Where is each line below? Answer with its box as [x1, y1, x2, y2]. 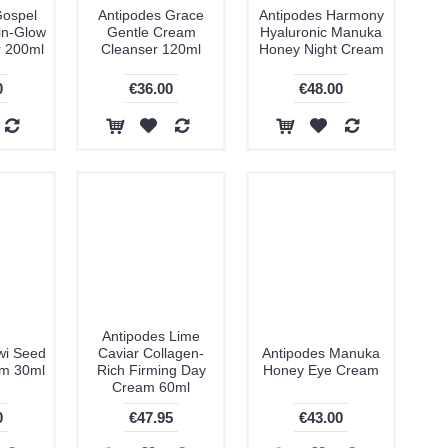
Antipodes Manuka [262, 345, 380, 361]
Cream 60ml [112, 379, 190, 395]
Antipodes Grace [98, 7, 204, 23]
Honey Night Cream [258, 41, 384, 57]
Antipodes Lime [102, 328, 200, 344]
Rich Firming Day [96, 362, 206, 378]
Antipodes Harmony [258, 7, 384, 23]
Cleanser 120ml [101, 41, 201, 57]
